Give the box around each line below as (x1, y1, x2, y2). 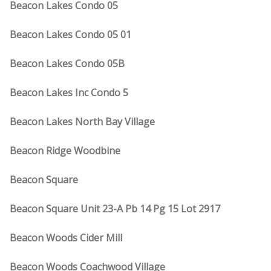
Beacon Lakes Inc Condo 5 (10, 86, 128, 99)
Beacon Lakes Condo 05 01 (10, 28, 131, 41)
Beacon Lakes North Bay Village (10, 115, 155, 128)
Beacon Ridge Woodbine (10, 144, 120, 157)
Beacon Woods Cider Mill (10, 231, 122, 244)
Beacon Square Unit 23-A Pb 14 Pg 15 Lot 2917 (10, 202, 220, 215)
